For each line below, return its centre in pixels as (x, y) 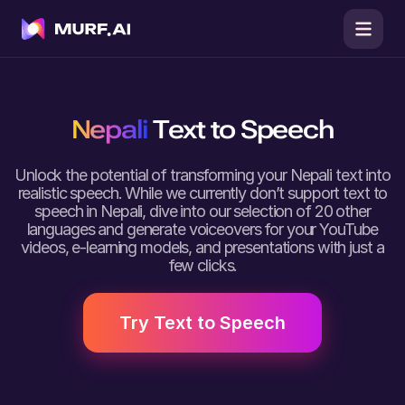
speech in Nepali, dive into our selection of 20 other (202, 211)
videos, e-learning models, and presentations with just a (202, 247)
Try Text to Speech (202, 323)
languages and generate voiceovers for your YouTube (202, 229)
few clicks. (202, 265)
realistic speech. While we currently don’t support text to (202, 193)
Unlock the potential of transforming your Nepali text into (202, 175)
